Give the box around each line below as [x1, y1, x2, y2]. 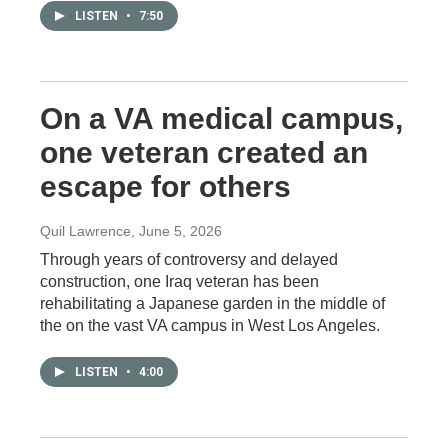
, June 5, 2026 [131, 222, 222, 239]
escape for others [40, 169, 291, 203]
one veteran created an [40, 135, 368, 169]
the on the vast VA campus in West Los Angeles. [40, 316, 380, 334]
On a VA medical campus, [40, 101, 403, 135]
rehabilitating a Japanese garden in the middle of [40, 294, 385, 312]
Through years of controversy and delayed [40, 250, 338, 268]
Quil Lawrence [40, 222, 131, 239]
